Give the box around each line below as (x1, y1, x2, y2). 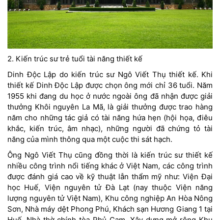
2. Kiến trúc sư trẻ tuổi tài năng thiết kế (7, 54, 142, 64)
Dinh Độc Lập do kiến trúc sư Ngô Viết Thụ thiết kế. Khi (7, 70, 213, 80)
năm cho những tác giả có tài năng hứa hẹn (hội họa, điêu (7, 113, 213, 123)
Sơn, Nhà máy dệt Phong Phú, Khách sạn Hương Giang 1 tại (7, 204, 213, 214)
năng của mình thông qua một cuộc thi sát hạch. (7, 135, 172, 144)
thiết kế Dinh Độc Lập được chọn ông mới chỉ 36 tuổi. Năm (7, 81, 213, 90)
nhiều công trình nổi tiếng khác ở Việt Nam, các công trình (7, 161, 213, 171)
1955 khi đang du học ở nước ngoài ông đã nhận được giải (7, 91, 213, 101)
